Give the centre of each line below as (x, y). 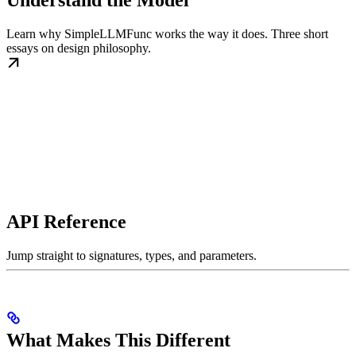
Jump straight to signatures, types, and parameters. (132, 256)
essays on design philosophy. (79, 48)
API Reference (66, 222)
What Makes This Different (118, 340)
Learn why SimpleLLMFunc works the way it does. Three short (167, 34)
